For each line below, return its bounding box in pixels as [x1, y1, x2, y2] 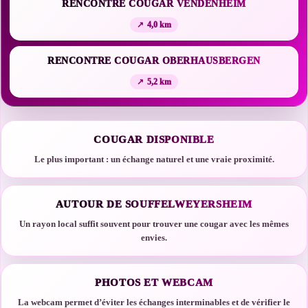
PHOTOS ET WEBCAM [95, 277, 213, 288]
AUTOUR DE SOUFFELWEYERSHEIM [55, 199, 253, 210]
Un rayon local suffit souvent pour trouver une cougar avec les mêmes [19, 219, 289, 229]
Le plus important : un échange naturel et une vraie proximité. [34, 154, 274, 164]
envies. [141, 232, 167, 243]
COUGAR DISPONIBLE [93, 134, 214, 145]
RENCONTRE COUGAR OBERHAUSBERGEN [47, 56, 261, 66]
